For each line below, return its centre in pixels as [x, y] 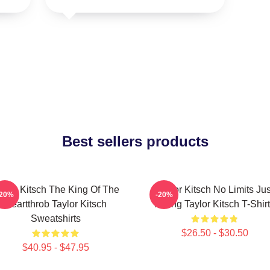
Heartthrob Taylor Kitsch [55, 204]
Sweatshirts [55, 218]
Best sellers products [135, 141]
